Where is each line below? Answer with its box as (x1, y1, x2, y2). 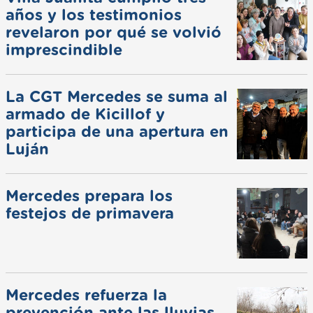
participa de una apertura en (6, 124, 228, 140)
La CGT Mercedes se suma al (6, 89, 228, 105)
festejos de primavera (6, 206, 174, 222)
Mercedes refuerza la (6, 288, 167, 304)
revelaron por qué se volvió (6, 24, 221, 41)
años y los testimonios (6, 7, 182, 23)
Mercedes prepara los (6, 189, 173, 205)
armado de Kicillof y (6, 107, 165, 123)
